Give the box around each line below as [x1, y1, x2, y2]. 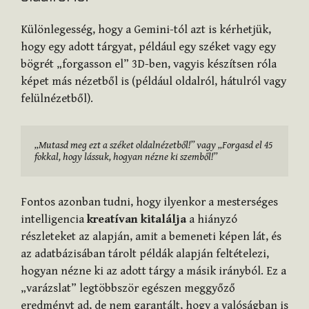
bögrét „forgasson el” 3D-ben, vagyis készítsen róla [21, 57, 277, 72]
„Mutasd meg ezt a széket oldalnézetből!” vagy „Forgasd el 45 [34, 139, 272, 151]
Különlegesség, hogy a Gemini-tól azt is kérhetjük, [21, 23, 271, 37]
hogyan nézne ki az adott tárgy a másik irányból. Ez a [21, 264, 286, 279]
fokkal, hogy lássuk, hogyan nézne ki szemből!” [34, 150, 217, 163]
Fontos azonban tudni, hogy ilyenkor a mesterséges [21, 195, 278, 210]
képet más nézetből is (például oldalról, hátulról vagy [21, 74, 286, 89]
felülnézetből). [21, 92, 93, 106]
